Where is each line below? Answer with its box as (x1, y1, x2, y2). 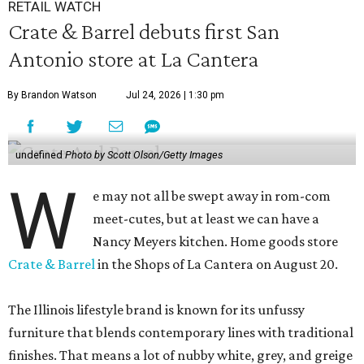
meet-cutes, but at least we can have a (93, 210, 320, 227)
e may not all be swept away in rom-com (93, 188, 331, 205)
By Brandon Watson (7, 89, 97, 102)
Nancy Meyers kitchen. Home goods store (93, 233, 339, 250)
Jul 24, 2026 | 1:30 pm (126, 89, 224, 102)
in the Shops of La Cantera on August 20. (95, 256, 338, 273)
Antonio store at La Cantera (8, 45, 258, 72)
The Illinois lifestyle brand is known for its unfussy (8, 301, 305, 318)
